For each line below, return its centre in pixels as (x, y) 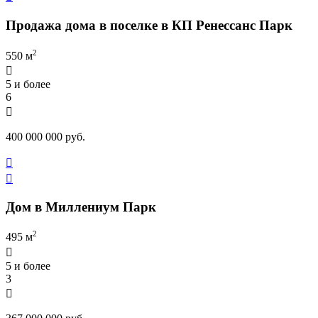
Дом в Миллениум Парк (81, 207)
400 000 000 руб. (45, 136)
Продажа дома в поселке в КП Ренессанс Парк (149, 25)
